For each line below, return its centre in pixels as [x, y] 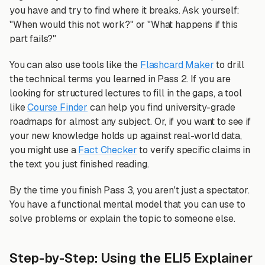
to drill [229, 65]
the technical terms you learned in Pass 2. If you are [120, 79]
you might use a [44, 150]
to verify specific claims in [193, 150]
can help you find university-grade [161, 107]
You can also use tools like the [75, 65]
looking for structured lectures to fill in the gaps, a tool [126, 93]
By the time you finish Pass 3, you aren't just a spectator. [130, 190]
